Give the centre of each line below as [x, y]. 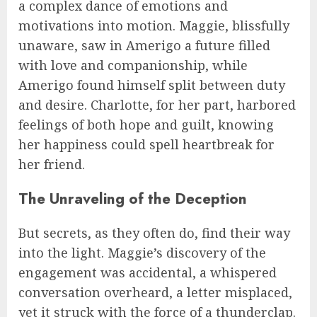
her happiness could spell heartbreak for [146, 144]
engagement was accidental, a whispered [148, 273]
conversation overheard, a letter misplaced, [155, 293]
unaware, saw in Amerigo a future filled [144, 45]
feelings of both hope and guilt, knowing [146, 124]
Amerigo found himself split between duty [152, 85]
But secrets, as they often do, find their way [154, 233]
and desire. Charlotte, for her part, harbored [157, 104]
